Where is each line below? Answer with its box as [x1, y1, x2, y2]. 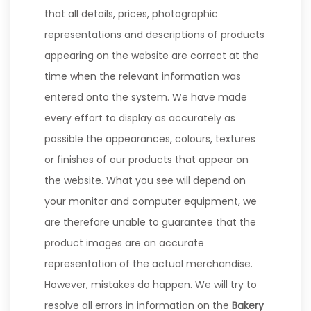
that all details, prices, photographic [44, 7, 218, 21]
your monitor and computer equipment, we [44, 194, 257, 208]
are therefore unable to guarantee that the [44, 215, 256, 229]
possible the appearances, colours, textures [44, 132, 255, 146]
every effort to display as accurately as [44, 111, 235, 125]
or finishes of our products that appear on [44, 153, 249, 167]
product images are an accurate [44, 236, 204, 250]
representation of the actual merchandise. [44, 257, 253, 271]
